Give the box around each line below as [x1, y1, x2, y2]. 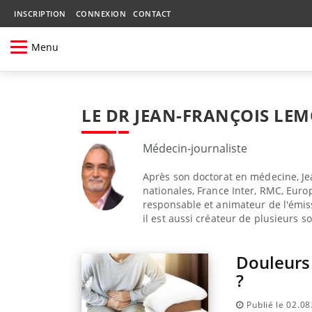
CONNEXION [75, 8, 126, 19]
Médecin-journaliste [143, 140, 247, 156]
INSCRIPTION [14, 8, 66, 19]
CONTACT [133, 8, 171, 19]
